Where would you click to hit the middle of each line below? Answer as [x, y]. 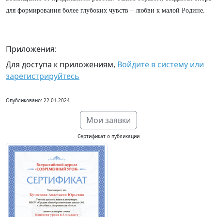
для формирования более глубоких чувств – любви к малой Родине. [105, 10]
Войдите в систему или [161, 64]
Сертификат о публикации [108, 136]
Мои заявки [108, 120]
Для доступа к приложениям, [62, 64]
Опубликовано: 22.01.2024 [38, 100]
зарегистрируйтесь [43, 76]
